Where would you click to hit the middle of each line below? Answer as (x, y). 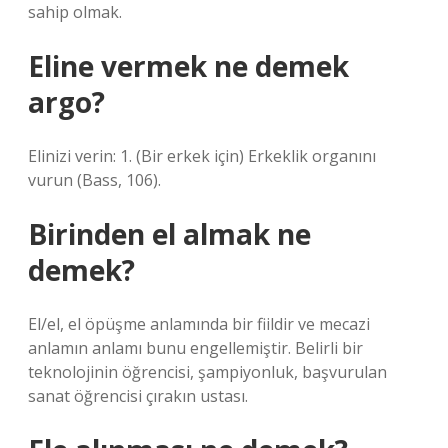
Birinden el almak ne (169, 234)
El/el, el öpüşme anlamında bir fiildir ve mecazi (199, 324)
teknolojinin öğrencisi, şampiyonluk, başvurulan (207, 372)
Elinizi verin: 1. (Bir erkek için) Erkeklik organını (202, 156)
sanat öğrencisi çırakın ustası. (138, 396)
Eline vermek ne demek (188, 66)
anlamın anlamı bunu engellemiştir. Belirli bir (195, 348)
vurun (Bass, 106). (94, 180)
